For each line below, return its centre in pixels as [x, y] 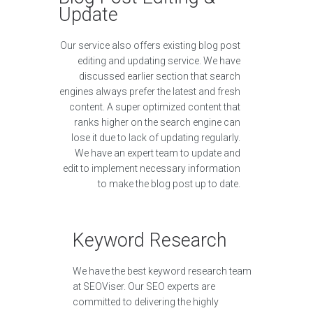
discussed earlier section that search [160, 76]
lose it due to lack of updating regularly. [156, 138]
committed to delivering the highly [146, 302]
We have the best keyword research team [162, 271]
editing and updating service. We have [159, 61]
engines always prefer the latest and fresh [150, 92]
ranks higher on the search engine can [157, 122]
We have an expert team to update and [158, 153]
